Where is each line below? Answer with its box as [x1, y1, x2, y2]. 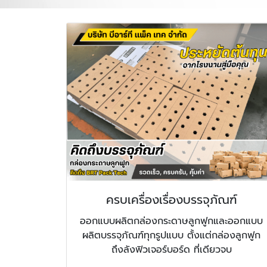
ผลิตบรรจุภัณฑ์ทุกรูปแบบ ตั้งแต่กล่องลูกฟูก [82, 228, 261, 243]
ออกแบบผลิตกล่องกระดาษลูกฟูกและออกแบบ [80, 214, 263, 229]
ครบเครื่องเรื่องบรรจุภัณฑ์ [105, 191, 237, 209]
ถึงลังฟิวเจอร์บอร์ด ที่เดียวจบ [111, 243, 232, 257]
